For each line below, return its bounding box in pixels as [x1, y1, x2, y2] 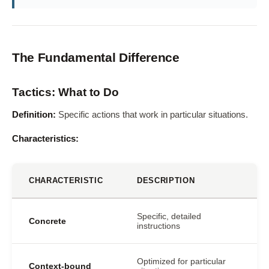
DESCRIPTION [137, 176, 195, 185]
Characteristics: [12, 134, 79, 144]
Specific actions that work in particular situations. [56, 110, 248, 119]
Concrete [29, 216, 66, 226]
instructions [137, 221, 180, 231]
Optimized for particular [137, 256, 226, 266]
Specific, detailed [137, 211, 201, 221]
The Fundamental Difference [12, 50, 180, 64]
